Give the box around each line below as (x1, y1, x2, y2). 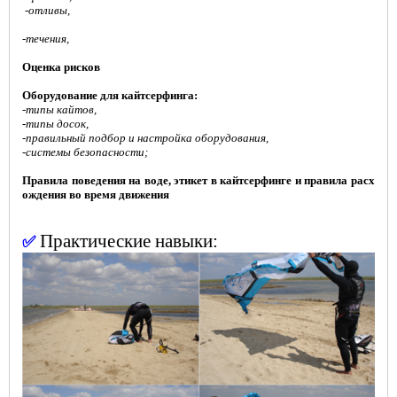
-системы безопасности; (22, 145, 148, 160)
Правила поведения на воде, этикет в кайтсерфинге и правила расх (22, 174, 375, 188)
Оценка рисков (22, 60, 100, 74)
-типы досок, (22, 117, 91, 131)
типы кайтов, (26, 103, 97, 117)
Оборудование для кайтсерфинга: (22, 89, 198, 103)
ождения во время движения (22, 188, 169, 202)
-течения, (22, 32, 69, 46)
